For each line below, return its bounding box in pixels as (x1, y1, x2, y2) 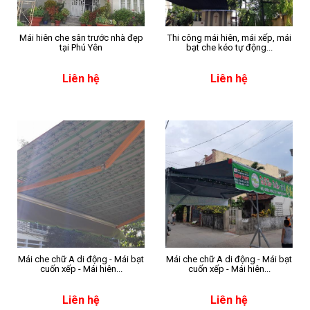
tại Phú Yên (60, 42, 102, 53)
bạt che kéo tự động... (185, 42, 273, 53)
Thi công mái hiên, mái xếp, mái (167, 33, 291, 43)
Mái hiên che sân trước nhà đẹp (19, 33, 143, 43)
